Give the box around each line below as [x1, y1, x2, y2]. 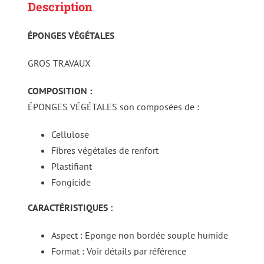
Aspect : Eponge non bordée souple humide [51, 229, 228, 242]
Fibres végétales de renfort [51, 144, 159, 157]
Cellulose [51, 128, 89, 141]
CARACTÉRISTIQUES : [27, 202, 113, 214]
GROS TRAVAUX [27, 57, 91, 70]
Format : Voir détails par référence [51, 245, 186, 258]
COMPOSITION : [27, 85, 92, 97]
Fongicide [51, 176, 91, 189]
